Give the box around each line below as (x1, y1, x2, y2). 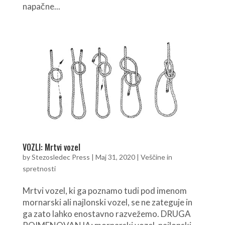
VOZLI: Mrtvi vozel (22, 141, 80, 153)
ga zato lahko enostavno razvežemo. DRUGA (22, 208, 191, 219)
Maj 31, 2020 (95, 152, 135, 161)
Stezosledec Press (31, 152, 90, 161)
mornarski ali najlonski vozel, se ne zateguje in (22, 196, 192, 207)
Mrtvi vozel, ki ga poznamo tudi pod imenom (22, 185, 187, 196)
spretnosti (22, 164, 56, 173)
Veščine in (140, 152, 172, 161)
